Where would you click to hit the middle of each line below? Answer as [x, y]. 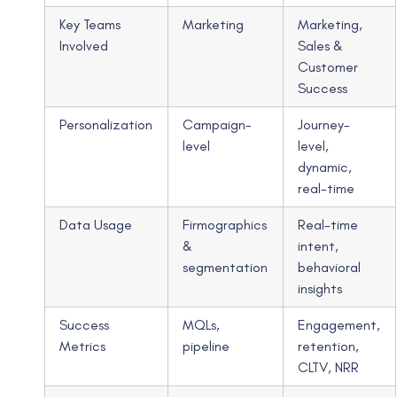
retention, [329, 346]
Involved [84, 45]
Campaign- [218, 124]
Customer [328, 66]
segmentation [226, 267]
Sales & [321, 45]
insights [320, 288]
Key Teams [90, 24]
